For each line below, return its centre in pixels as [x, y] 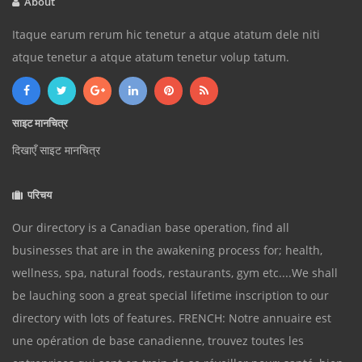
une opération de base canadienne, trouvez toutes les [158, 341]
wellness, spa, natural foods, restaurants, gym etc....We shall [175, 273]
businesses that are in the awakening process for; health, [167, 250]
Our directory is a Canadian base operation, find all [151, 227]
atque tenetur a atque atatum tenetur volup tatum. [151, 57]
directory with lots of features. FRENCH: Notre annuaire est [172, 318]
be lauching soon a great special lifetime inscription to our [170, 295]
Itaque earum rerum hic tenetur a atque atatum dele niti [166, 34]
